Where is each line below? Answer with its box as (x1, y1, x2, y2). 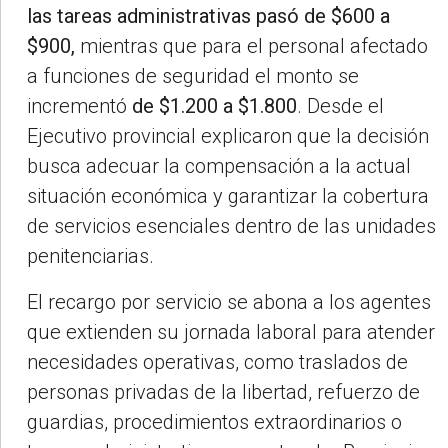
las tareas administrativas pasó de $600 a (27, 4, 390, 29)
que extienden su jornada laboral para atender (27, 320, 435, 345)
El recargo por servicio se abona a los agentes (27, 290, 431, 315)
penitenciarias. (27, 244, 154, 269)
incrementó (27, 94, 132, 119)
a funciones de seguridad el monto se (27, 64, 359, 89)
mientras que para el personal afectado (75, 34, 428, 59)
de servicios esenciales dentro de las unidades (27, 214, 436, 239)
